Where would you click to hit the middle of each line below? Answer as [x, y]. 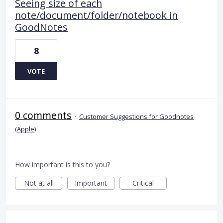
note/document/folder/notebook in [96, 15]
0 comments [43, 115]
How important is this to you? [62, 164]
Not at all [39, 183]
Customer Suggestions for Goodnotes [136, 116]
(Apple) [25, 129]
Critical [143, 183]
